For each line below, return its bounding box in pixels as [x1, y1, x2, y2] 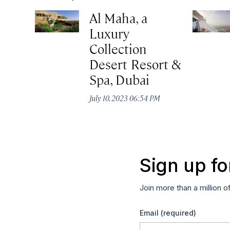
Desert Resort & [89, 55, 181, 73]
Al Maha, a [89, 9, 147, 27]
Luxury [89, 25, 130, 42]
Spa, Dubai [89, 71, 149, 88]
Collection [89, 40, 146, 57]
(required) [161, 208, 196, 217]
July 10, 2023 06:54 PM [89, 93, 161, 103]
